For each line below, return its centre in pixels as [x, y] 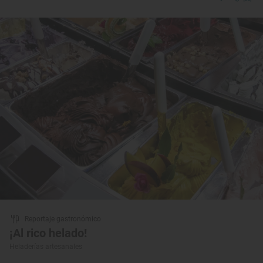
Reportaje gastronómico [63, 219]
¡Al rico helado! [48, 233]
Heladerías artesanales [46, 246]
